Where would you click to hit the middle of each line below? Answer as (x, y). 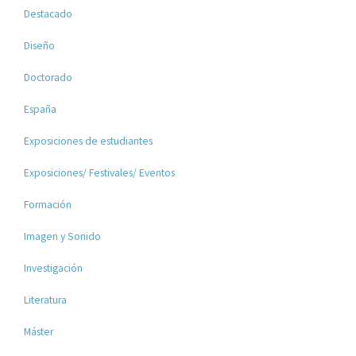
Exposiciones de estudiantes (89, 141)
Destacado (48, 14)
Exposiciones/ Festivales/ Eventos (100, 172)
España (41, 109)
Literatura (46, 300)
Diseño (40, 45)
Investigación (54, 268)
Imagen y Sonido (63, 236)
